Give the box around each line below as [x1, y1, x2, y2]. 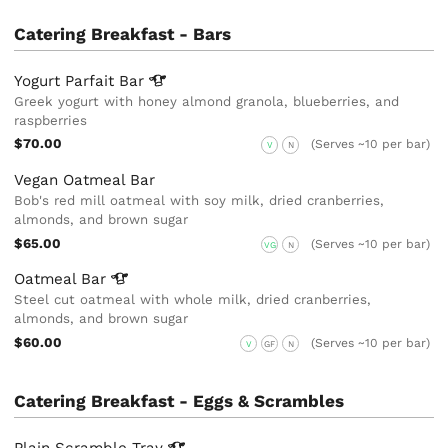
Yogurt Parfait [14, 71, 120, 90]
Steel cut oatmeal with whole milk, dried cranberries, [14, 291, 372, 307]
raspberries [14, 112, 88, 128]
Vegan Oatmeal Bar [14, 170, 156, 189]
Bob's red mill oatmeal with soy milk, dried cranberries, [14, 192, 385, 208]
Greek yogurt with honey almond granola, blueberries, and [14, 93, 400, 109]
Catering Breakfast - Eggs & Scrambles [14, 390, 345, 411]
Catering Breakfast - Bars [14, 23, 232, 44]
